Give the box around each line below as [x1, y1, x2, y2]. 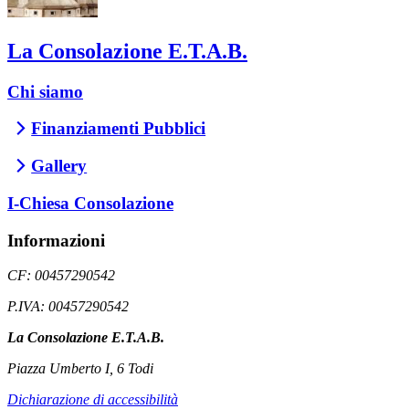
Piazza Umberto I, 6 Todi [7, 361, 153, 377]
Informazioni [7, 230, 105, 250]
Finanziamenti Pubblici [31, 119, 206, 139]
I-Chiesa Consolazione [7, 193, 173, 213]
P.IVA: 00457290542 [7, 299, 129, 315]
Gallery [31, 156, 88, 176]
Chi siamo [7, 81, 83, 101]
